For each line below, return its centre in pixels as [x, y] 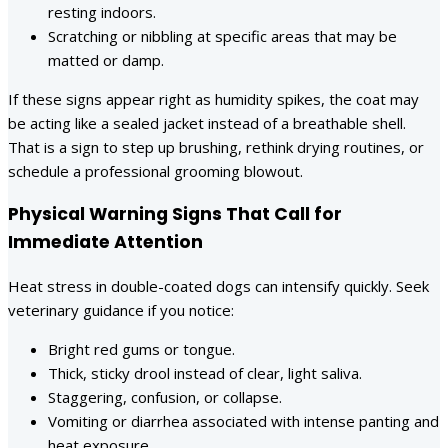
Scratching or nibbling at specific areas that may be [222, 35]
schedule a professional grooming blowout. [155, 170]
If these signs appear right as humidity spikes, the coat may [213, 98]
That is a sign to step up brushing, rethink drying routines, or [216, 146]
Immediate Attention [105, 242]
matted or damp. [106, 59]
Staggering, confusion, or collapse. [165, 396]
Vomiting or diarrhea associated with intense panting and [243, 420]
